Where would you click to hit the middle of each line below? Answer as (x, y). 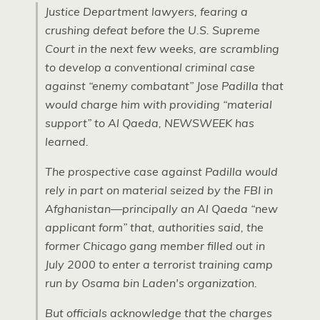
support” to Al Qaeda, (105, 123)
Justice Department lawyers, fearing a (146, 11)
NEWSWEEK (200, 123)
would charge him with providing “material (159, 104)
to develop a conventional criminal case (150, 67)
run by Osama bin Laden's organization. (151, 283)
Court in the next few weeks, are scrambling (162, 49)
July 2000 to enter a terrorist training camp (159, 264)
